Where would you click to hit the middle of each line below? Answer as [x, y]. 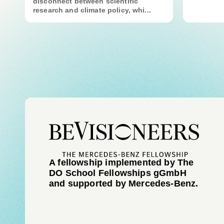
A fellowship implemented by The [121, 162]
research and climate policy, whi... [92, 10]
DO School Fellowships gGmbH [118, 173]
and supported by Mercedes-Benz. [124, 183]
